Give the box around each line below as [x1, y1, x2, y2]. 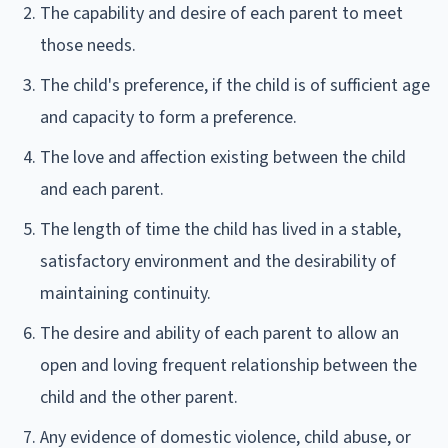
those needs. [40, 32, 136, 58]
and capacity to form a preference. [40, 104, 297, 130]
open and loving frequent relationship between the [40, 352, 417, 378]
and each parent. [40, 176, 164, 202]
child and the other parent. [40, 384, 238, 410]
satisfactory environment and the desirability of [40, 248, 396, 274]
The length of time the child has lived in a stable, [40, 216, 401, 242]
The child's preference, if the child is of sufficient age [40, 72, 430, 98]
